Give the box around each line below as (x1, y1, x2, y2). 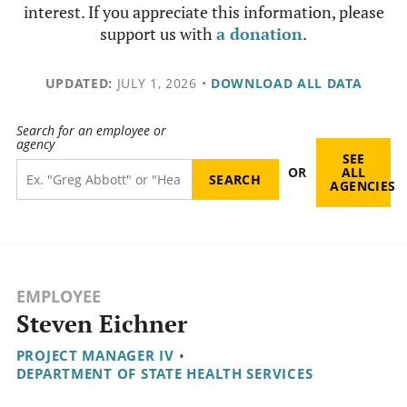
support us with (100, 23, 216, 45)
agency (15, 135, 55, 154)
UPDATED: (45, 74, 113, 92)
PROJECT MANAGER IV (15, 346, 174, 365)
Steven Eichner (15, 308, 187, 341)
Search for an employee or (15, 122, 166, 140)
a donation (216, 23, 303, 45)
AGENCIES (330, 177, 396, 195)
